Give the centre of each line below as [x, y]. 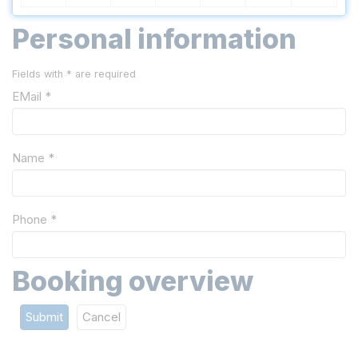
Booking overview [133, 281]
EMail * [32, 97]
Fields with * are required [74, 74]
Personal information [154, 39]
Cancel [101, 317]
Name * [33, 158]
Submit [44, 317]
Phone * [34, 220]
